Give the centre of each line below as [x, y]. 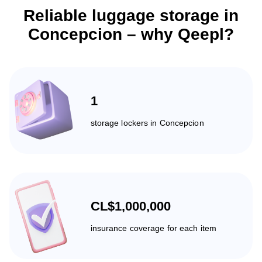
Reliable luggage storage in [131, 15]
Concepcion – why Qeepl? [131, 34]
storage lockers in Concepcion [147, 123]
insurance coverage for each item [153, 228]
